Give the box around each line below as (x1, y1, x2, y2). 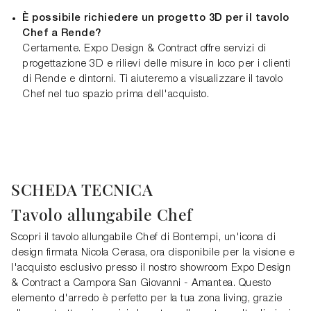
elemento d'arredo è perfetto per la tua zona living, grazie (11, 293, 283, 303)
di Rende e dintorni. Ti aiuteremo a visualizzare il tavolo (22, 74, 283, 84)
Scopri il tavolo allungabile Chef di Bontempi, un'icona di (11, 232, 276, 242)
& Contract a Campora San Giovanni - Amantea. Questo (11, 278, 271, 288)
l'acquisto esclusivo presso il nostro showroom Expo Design (11, 262, 291, 273)
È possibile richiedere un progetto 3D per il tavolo (22, 12, 289, 23)
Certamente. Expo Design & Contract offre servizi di (22, 43, 267, 53)
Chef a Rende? (22, 28, 101, 38)
